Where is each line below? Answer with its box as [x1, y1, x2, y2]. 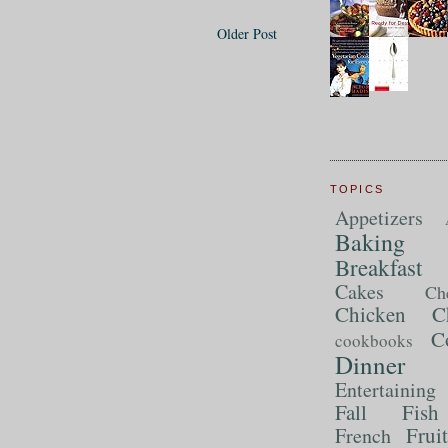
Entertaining [334, 375, 436, 403]
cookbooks [334, 328, 413, 352]
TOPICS [329, 183, 385, 196]
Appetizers [334, 203, 423, 231]
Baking [334, 225, 405, 258]
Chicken [334, 299, 406, 328]
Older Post [216, 23, 277, 43]
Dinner [334, 347, 405, 381]
